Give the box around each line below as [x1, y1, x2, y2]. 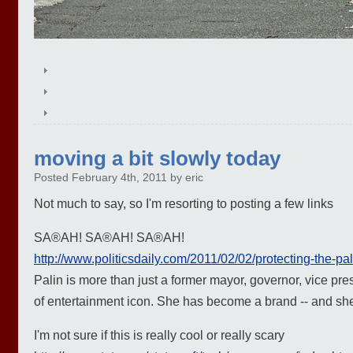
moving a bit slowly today [34, 147, 281, 169]
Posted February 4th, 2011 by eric [34, 171, 203, 184]
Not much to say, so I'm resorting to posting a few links [34, 197, 333, 211]
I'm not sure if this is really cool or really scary [34, 329, 284, 343]
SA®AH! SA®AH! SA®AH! [34, 231, 184, 245]
